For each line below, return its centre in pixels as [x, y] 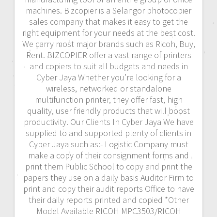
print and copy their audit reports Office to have [108, 188]
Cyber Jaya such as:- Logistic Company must [108, 144]
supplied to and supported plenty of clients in [108, 133]
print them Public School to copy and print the [108, 166]
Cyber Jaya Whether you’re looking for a [108, 77]
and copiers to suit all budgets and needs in [108, 66]
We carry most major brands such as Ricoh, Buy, [108, 44]
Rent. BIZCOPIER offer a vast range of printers [108, 55]
